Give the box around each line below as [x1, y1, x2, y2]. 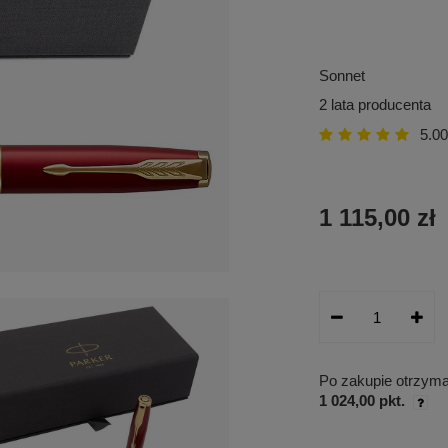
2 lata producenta [319, 96, 431, 113]
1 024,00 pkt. [319, 392, 405, 410]
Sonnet [319, 67, 365, 84]
